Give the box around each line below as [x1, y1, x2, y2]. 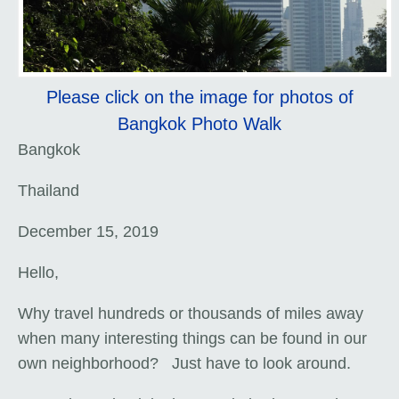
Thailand [18, 182, 79, 200]
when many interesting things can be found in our [18, 330, 367, 348]
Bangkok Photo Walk [118, 114, 281, 134]
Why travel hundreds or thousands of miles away [18, 305, 363, 323]
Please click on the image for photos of [45, 87, 354, 108]
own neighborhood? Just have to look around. [18, 354, 355, 373]
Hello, [18, 264, 59, 282]
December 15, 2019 [18, 223, 159, 241]
